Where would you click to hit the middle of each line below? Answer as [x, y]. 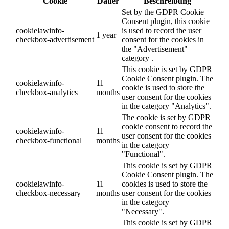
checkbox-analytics [47, 92]
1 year [106, 35]
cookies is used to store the [165, 184]
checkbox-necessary [48, 193]
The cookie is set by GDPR [166, 117]
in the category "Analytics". [166, 106]
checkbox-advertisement [55, 39]
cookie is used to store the [163, 87]
